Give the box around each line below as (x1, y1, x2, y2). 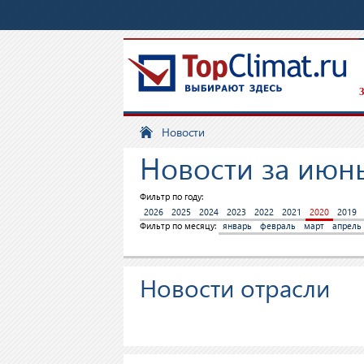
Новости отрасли (140, 271, 330, 304)
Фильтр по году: (140, 191, 203, 201)
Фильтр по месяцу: (140, 220, 219, 231)
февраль (260, 220, 296, 231)
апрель (332, 220, 362, 231)
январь (223, 220, 252, 231)
